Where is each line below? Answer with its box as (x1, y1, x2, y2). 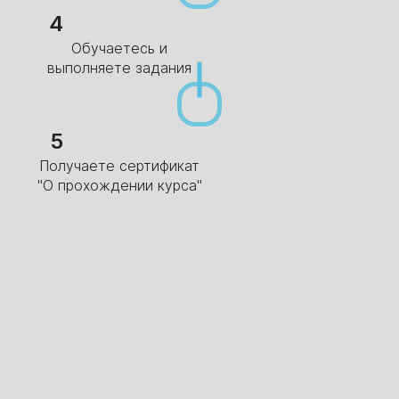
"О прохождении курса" (37, 175, 202, 194)
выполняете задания (47, 58, 191, 77)
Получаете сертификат (39, 156, 199, 175)
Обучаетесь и (71, 38, 167, 57)
